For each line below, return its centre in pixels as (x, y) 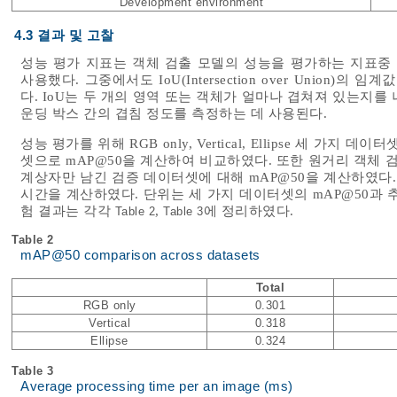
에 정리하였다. (249, 211)
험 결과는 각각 (68, 211)
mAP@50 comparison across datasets (140, 256)
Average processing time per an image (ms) (157, 387)
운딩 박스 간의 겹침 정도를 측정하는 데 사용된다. (174, 114)
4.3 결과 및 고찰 (64, 36)
